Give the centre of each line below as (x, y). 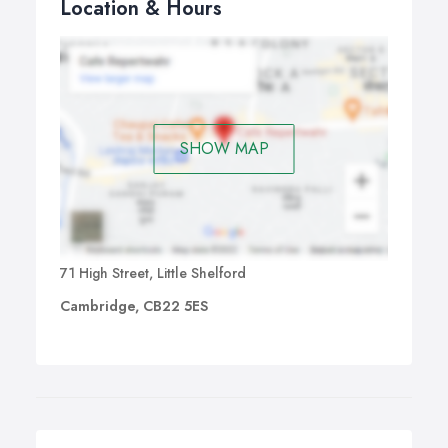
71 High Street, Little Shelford (153, 273)
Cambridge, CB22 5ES (134, 306)
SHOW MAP (224, 148)
